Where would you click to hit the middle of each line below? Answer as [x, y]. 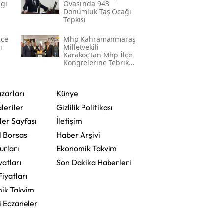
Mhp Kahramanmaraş [99, 39]
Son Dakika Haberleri [94, 162]
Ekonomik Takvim [86, 149]
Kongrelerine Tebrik [96, 63]
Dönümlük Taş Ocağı [97, 12]
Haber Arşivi [78, 135]
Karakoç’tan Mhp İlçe [97, 55]
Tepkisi [74, 20]
